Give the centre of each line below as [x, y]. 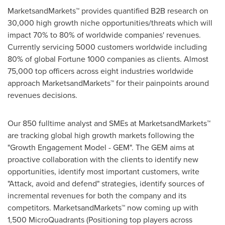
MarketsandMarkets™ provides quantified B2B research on [108, 11]
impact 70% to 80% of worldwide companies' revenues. [104, 35]
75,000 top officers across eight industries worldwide [100, 71]
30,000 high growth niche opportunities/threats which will [110, 23]
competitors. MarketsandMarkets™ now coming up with [103, 208]
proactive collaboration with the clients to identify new [103, 159]
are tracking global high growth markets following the [101, 135]
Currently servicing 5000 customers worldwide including [107, 47]
